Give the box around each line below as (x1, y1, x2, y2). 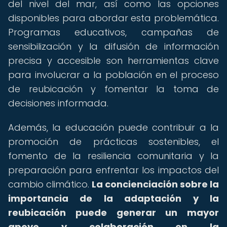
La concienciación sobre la (92, 178, 219, 191)
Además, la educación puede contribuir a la (8, 121, 219, 134)
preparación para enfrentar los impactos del (8, 164, 219, 176)
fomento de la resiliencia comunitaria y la (8, 149, 219, 162)
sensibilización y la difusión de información (8, 40, 219, 53)
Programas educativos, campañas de (8, 26, 219, 39)
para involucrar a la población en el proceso (8, 68, 219, 81)
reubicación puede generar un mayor (8, 206, 219, 219)
